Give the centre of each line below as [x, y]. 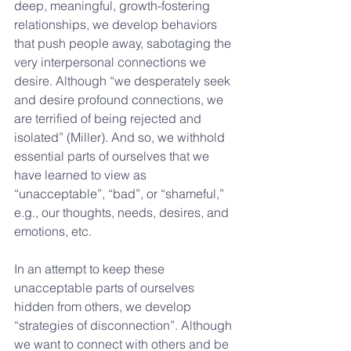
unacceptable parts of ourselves [106, 288]
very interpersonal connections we [112, 62]
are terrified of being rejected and [109, 118]
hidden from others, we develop [104, 306]
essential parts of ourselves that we [113, 156]
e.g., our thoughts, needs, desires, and [123, 212]
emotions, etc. [54, 231]
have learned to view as [82, 175]
